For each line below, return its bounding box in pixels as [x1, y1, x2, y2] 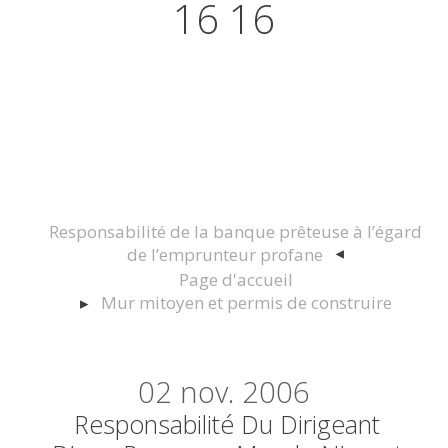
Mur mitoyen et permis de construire [100, 291, 392, 315]
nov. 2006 [179, 372, 310, 413]
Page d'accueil [178, 268, 293, 292]
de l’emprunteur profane [127, 243, 324, 267]
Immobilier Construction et [45, 85, 403, 126]
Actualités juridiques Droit [54, 45, 394, 86]
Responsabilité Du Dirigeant [74, 407, 381, 442]
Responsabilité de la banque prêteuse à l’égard [49, 220, 423, 244]
